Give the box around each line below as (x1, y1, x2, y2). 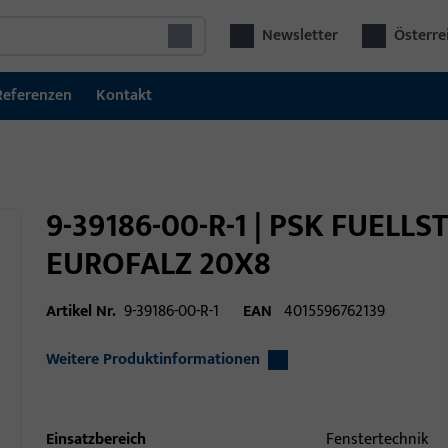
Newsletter (262, 22, 339, 49)
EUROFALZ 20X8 (46, 238, 271, 291)
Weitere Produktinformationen (46, 346, 260, 373)
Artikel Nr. (46, 298, 116, 325)
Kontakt (96, 82, 152, 109)
